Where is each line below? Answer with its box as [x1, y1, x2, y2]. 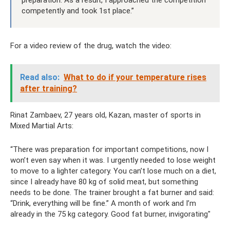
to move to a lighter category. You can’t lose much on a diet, [10, 166, 216, 176]
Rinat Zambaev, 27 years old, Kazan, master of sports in [10, 110, 201, 120]
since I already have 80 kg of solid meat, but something [10, 177, 198, 186]
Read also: [20, 72, 60, 82]
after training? [20, 84, 77, 93]
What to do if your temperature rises [64, 72, 206, 82]
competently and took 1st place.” [22, 6, 134, 15]
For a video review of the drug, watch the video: [10, 41, 171, 50]
